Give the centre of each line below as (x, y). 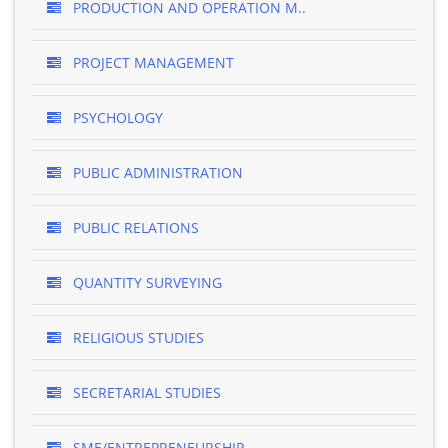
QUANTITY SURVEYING (145, 282)
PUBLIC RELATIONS (134, 227)
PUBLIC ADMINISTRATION (156, 172)
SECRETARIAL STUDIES (145, 392)
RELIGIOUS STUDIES (136, 337)
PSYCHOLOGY (116, 117)
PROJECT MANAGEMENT (151, 62)
